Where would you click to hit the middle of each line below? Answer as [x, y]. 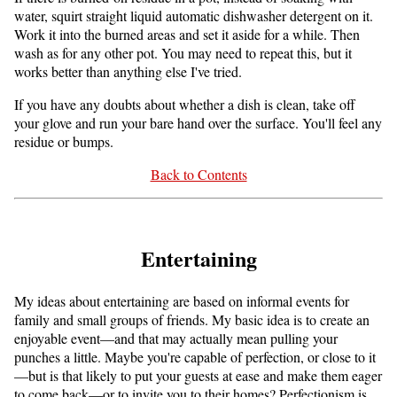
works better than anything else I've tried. [128, 71]
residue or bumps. [64, 141]
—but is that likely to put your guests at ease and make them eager [198, 375]
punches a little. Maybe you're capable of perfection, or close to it [195, 356]
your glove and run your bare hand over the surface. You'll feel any [198, 122]
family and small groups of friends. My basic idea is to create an [192, 319]
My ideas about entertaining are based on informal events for [182, 300]
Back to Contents [198, 174]
